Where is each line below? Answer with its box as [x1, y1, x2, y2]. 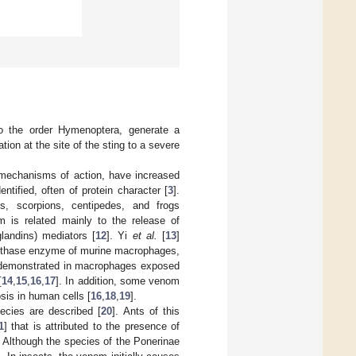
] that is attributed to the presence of [3, 319, 180, 332]
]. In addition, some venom [56, 274, 180, 287]
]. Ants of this [112, 304, 180, 317]
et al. [132, 229, 157, 242]
